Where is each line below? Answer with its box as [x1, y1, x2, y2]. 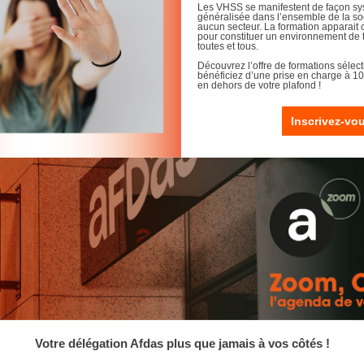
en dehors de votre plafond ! [197, 80, 321, 91]
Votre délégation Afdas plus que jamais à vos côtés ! [34, 336, 330, 350]
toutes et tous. [197, 41, 258, 52]
